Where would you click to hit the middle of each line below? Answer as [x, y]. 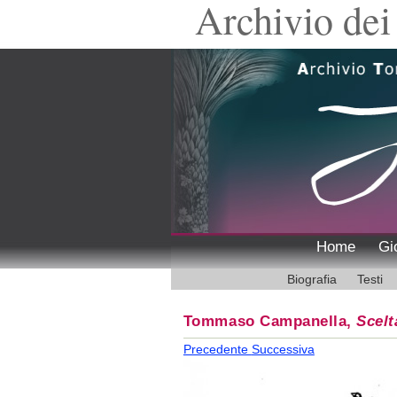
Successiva [283, 349]
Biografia [312, 279]
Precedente [217, 349]
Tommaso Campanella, [270, 322]
